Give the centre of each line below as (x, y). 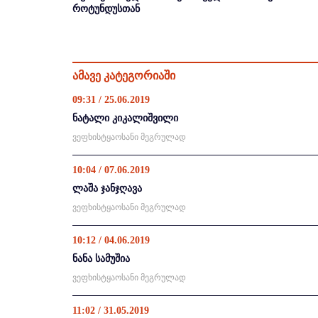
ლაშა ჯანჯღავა (107, 188)
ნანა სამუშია (101, 259)
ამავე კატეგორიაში (124, 76)
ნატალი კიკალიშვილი (125, 118)
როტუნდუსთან (106, 9)
